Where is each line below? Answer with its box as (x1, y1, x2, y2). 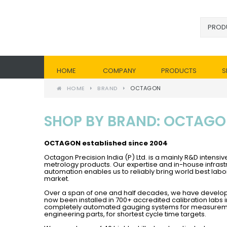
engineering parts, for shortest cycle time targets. (44, 209, 206, 219)
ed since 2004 (117, 138, 168, 148)
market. (44, 173, 69, 183)
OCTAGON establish (44, 138, 117, 148)
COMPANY (103, 66, 136, 75)
